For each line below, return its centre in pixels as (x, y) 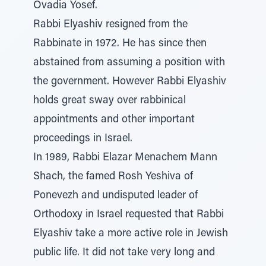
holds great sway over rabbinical (110, 101)
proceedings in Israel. (83, 139)
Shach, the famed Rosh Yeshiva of (113, 177)
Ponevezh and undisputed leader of (115, 196)
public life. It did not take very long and (124, 253)
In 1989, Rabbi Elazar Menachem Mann (125, 158)
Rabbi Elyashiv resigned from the (110, 25)
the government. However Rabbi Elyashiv (130, 82)
